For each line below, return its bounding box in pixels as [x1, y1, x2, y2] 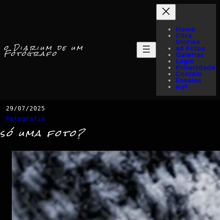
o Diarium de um [4, 41, 84, 55]
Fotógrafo [4, 47, 57, 61]
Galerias [176, 51, 204, 58]
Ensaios [176, 77, 202, 84]
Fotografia [6, 115, 45, 122]
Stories [176, 38, 200, 46]
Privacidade [176, 64, 216, 71]
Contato [176, 70, 202, 78]
